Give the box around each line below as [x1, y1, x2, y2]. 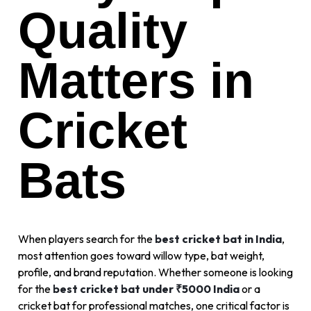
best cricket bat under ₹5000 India [51, 282, 239, 296]
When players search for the [18, 232, 155, 246]
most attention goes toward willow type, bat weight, [18, 249, 264, 263]
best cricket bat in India [155, 232, 282, 246]
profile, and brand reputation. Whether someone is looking [18, 265, 293, 280]
